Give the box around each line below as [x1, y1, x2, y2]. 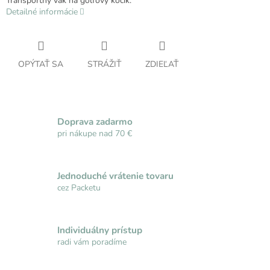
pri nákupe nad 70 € [57, 127, 132, 139]
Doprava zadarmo [57, 115, 133, 128]
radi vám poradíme [57, 236, 127, 248]
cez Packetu [57, 181, 101, 193]
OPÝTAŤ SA [18, 58, 63, 71]
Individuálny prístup [57, 223, 142, 236]
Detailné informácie [6, 6, 78, 18]
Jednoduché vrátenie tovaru [57, 169, 174, 182]
